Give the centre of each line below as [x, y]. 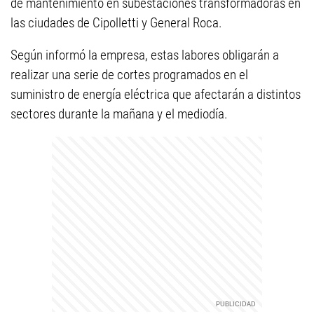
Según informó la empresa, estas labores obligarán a [145, 55]
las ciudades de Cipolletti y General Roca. [116, 23]
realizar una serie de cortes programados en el [129, 75]
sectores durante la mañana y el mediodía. [119, 114]
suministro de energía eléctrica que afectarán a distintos [156, 94]
